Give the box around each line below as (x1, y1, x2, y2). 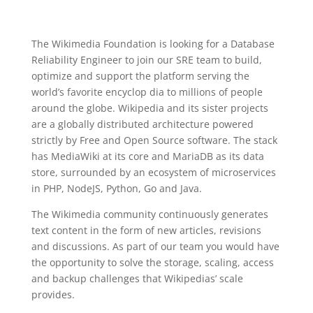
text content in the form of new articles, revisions (31, 224, 261, 237)
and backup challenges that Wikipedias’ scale (31, 272, 243, 285)
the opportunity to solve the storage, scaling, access (31, 256, 274, 269)
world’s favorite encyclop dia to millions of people (31, 85, 263, 99)
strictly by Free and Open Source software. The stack (31, 133, 277, 147)
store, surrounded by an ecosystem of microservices (31, 166, 276, 179)
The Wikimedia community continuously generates (31, 208, 268, 221)
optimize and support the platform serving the (31, 69, 249, 82)
